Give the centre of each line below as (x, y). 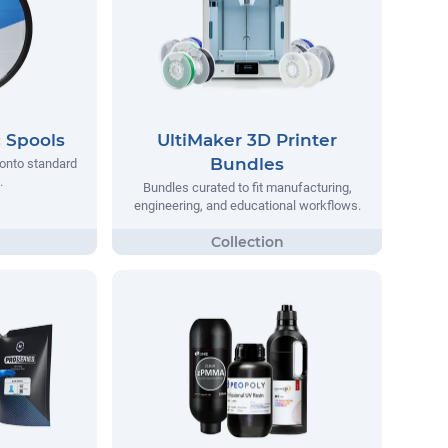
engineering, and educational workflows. (247, 206)
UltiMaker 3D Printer (247, 140)
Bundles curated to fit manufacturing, (247, 188)
